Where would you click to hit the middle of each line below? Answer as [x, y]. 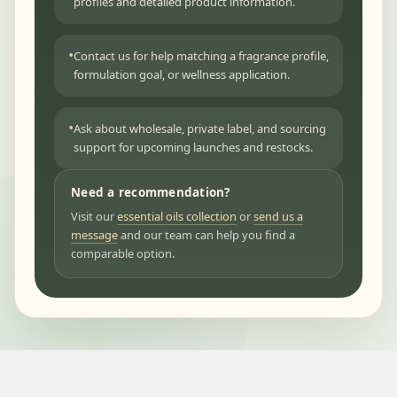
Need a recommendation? [151, 193]
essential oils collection [177, 217]
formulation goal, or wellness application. [182, 75]
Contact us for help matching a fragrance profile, [201, 56]
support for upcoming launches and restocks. [193, 148]
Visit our [94, 217]
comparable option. [123, 254]
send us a [278, 217]
